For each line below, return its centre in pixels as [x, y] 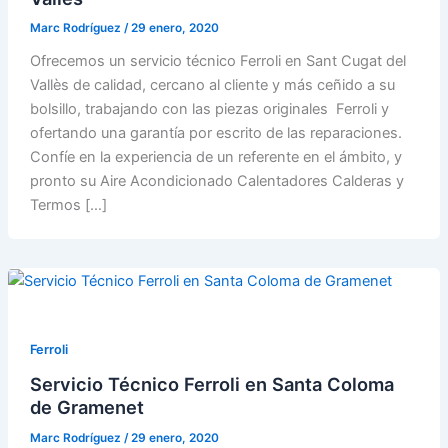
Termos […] [68, 205]
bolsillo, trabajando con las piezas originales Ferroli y [209, 109]
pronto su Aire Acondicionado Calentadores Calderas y [216, 181]
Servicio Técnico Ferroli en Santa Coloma [211, 383]
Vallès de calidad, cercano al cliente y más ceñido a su [212, 85]
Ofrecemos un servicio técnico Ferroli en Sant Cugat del [217, 61]
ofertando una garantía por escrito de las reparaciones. [215, 133]
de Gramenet [86, 406]
